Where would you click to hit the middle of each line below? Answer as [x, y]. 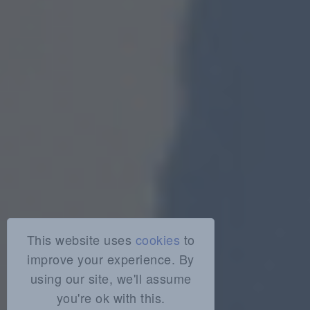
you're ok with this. [111, 298]
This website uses [81, 239]
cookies [157, 239]
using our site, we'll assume [111, 278]
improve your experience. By [111, 259]
